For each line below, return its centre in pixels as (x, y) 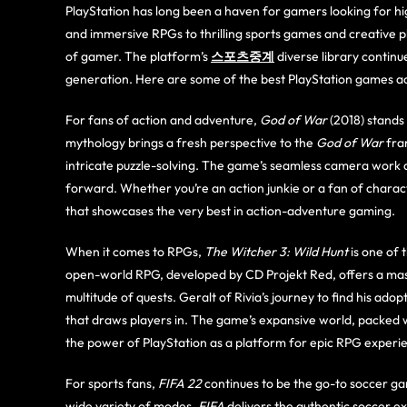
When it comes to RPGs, (135, 251)
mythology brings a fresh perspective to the (191, 142)
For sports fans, (112, 383)
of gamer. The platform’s (138, 56)
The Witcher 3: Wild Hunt (276, 251)
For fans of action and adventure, (163, 119)
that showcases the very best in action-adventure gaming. (230, 210)
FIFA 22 (180, 383)
